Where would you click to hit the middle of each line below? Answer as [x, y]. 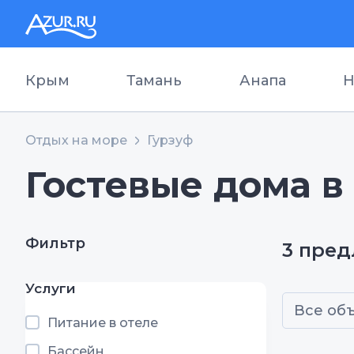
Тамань [154, 81]
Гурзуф [170, 140]
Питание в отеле [103, 323]
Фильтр [55, 244]
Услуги [51, 289]
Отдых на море [76, 140]
